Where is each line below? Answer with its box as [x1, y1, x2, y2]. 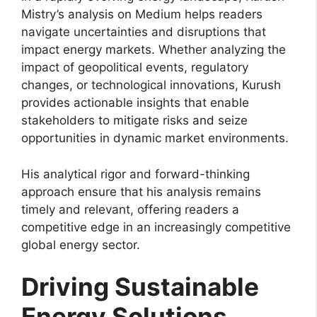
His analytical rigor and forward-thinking [21, 166, 250, 181]
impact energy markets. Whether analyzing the [21, 42, 286, 57]
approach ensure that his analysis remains [21, 184, 261, 199]
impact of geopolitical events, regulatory [21, 60, 248, 75]
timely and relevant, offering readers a [21, 202, 239, 217]
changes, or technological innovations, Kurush [21, 78, 281, 93]
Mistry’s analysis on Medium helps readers [21, 7, 263, 22]
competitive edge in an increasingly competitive [21, 219, 291, 234]
